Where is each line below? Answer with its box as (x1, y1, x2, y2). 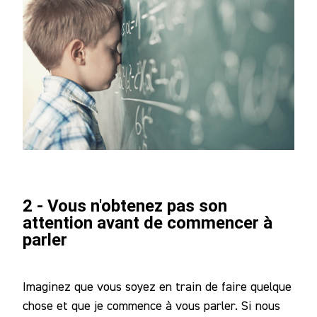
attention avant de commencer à (23, 212, 272, 233)
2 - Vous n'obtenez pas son (23, 195, 227, 216)
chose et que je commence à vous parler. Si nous (23, 297, 280, 313)
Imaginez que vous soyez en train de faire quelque (23, 278, 292, 294)
